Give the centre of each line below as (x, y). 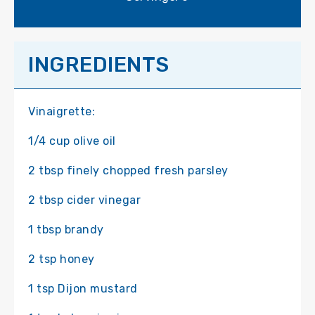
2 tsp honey (62, 259)
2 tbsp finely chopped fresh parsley (128, 170)
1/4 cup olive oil (72, 141)
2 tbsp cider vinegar (84, 200)
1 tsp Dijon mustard (83, 288)
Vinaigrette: (62, 111)
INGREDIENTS (99, 64)
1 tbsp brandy (66, 229)
